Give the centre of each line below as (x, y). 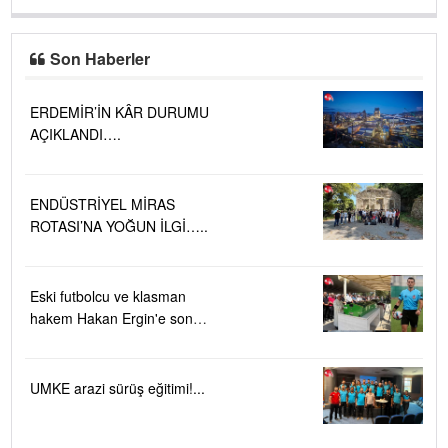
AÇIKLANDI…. (75, 133)
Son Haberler (100, 58)
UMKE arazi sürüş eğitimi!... (117, 387)
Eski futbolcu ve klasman (108, 295)
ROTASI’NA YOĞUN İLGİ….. (157, 225)
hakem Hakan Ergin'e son (111, 317)
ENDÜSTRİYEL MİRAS (102, 203)
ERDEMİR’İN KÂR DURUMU (119, 111)
